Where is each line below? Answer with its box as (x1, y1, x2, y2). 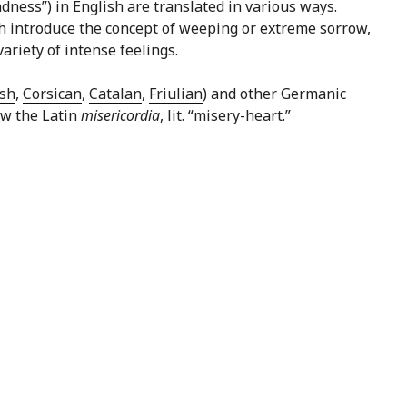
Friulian (149, 84, 203, 104)
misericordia (81, 105, 160, 126)
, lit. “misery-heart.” (160, 105, 291, 126)
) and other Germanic (203, 84, 346, 104)
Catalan (89, 84, 142, 104)
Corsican (23, 84, 82, 104)
